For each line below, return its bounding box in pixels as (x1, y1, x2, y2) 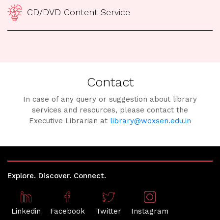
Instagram (131, 206, 168, 216)
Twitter (96, 206, 121, 216)
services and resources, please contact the (32, 105, 188, 114)
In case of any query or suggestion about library (23, 94, 197, 104)
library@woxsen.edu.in (110, 116, 191, 125)
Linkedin (11, 206, 41, 216)
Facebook (50, 206, 85, 216)
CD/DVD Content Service (27, 6, 130, 17)
